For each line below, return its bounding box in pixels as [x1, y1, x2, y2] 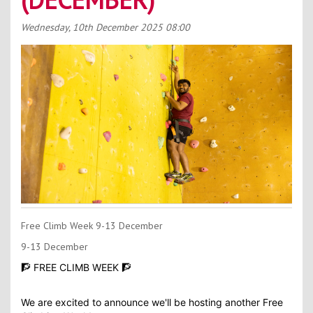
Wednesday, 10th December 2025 [21, 21, 163, 34]
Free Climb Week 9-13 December [21, 219, 163, 232]
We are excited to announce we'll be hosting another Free [21, 296, 283, 308]
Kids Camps [132, 24, 181, 37]
